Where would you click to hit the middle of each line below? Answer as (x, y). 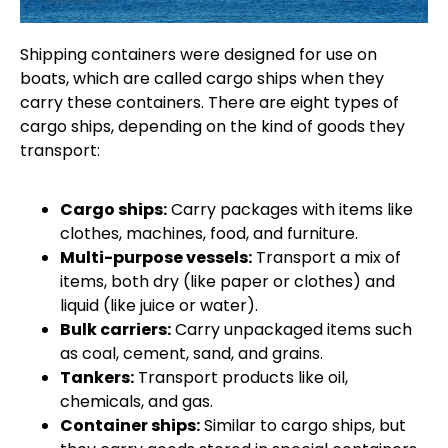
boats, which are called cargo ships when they (202, 79)
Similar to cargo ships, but (303, 425)
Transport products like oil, (241, 377)
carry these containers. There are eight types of (209, 103)
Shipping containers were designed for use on (198, 55)
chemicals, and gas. (136, 401)
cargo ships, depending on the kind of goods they (212, 127)
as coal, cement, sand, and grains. (191, 353)
